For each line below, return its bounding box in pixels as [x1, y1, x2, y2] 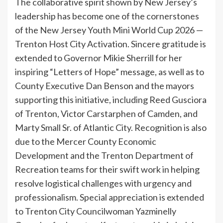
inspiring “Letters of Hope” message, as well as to [15, 66, 204, 77]
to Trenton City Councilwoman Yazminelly [15, 205, 176, 217]
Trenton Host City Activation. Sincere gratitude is [15, 38, 206, 49]
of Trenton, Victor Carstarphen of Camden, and [15, 108, 198, 119]
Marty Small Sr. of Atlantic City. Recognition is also [15, 121, 207, 133]
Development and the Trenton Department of [15, 149, 194, 161]
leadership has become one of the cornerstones [15, 10, 199, 21]
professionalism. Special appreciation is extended [15, 191, 204, 203]
